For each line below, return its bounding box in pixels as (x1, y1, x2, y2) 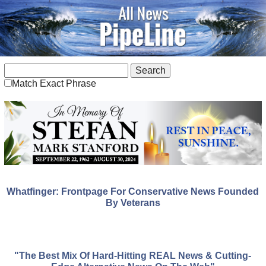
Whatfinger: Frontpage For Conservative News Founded (7, 186, 259, 197)
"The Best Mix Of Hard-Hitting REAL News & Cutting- (14, 251, 252, 261)
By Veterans (105, 198, 160, 208)
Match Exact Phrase (11, 78, 96, 88)
